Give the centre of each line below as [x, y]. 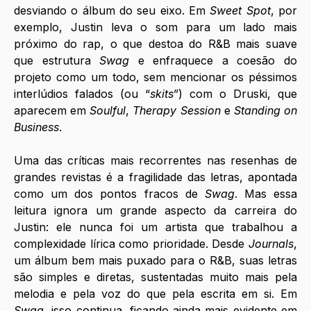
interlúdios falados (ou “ [82, 94]
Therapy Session [177, 111]
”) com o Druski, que [235, 94]
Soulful [108, 111]
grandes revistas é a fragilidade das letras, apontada [155, 177]
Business [36, 127]
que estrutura [57, 61]
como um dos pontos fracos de [109, 194]
